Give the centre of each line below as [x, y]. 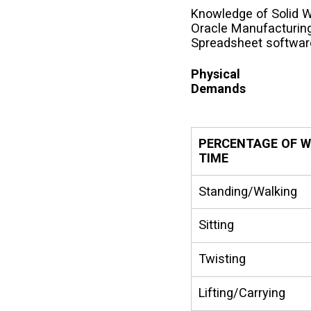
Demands [219, 88]
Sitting [217, 224]
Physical [216, 74]
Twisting [222, 258]
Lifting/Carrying [242, 292]
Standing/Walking [248, 191]
